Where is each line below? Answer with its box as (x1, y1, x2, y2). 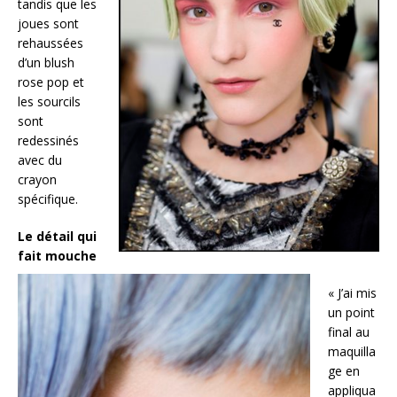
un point (328, 303, 375, 321)
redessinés (18, 131, 79, 149)
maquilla (328, 342, 376, 360)
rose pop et (18, 73, 84, 90)
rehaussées (18, 34, 83, 51)
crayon (18, 170, 57, 188)
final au (328, 323, 370, 340)
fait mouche (18, 246, 97, 264)
